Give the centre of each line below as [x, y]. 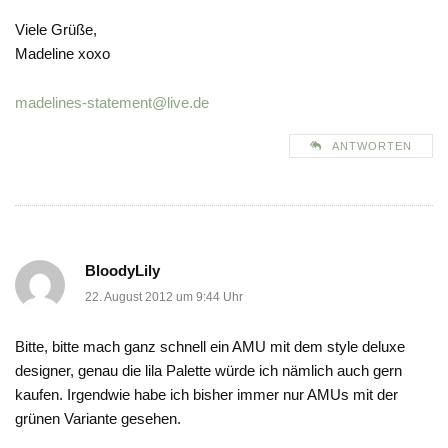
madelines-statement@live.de [112, 103]
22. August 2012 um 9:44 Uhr [164, 297]
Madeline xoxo [62, 54]
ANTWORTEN [372, 146]
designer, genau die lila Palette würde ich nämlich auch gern [208, 371]
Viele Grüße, [56, 30]
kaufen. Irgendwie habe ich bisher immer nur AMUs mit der [206, 395]
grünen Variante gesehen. [98, 419]
